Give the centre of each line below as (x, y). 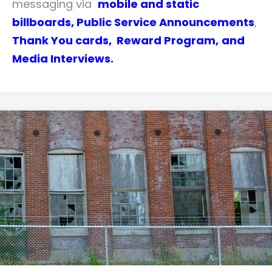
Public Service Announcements (165, 22)
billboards (42, 22)
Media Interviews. (63, 59)
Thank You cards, (64, 41)
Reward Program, (168, 41)
